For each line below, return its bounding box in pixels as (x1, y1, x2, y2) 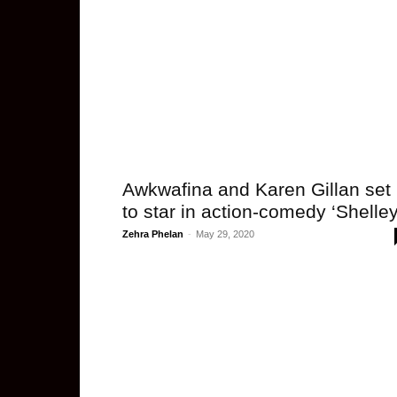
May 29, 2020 (196, 229, 254, 239)
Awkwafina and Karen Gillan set (122, 179, 391, 199)
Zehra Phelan (122, 229, 183, 239)
